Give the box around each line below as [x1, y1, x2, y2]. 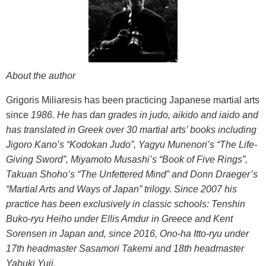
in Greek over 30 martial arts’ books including [68, 125, 256, 135]
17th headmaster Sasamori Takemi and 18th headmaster [6, 243, 244, 254]
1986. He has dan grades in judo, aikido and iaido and [31, 110, 258, 121]
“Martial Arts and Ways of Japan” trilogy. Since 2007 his [6, 184, 237, 195]
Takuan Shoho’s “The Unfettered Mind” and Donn [6, 169, 216, 180]
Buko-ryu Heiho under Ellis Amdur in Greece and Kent [6, 214, 233, 224]
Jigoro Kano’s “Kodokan [6, 140, 110, 150]
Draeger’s [216, 169, 258, 180]
